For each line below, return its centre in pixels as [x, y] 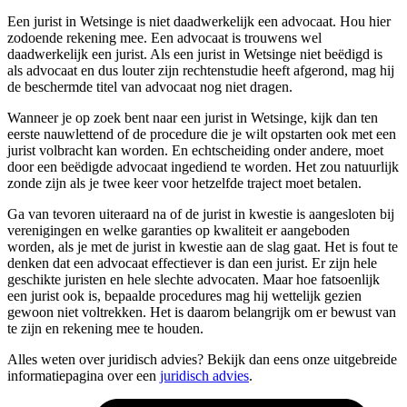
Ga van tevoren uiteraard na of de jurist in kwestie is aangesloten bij [201, 213]
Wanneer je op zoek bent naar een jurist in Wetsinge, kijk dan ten [193, 117]
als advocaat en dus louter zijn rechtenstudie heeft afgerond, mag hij [201, 70]
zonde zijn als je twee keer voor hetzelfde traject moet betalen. [184, 183]
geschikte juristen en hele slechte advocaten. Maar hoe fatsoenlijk [194, 279]
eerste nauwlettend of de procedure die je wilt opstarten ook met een [202, 134]
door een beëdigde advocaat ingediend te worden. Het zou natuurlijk [203, 166]
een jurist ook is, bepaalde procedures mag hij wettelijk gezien [184, 295]
